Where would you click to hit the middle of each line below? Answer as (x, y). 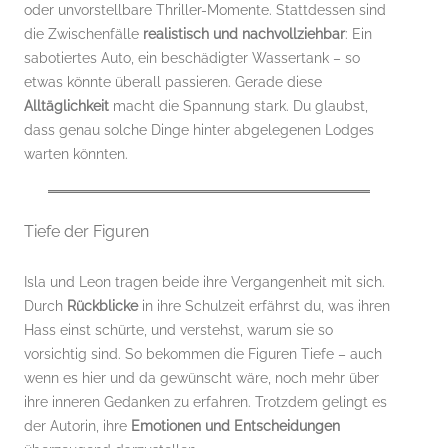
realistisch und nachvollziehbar (244, 33)
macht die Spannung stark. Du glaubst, (238, 105)
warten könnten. (76, 153)
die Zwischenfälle (83, 33)
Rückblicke (102, 305)
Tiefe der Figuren (86, 231)
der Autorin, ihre (77, 425)
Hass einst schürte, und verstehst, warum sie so (178, 329)
